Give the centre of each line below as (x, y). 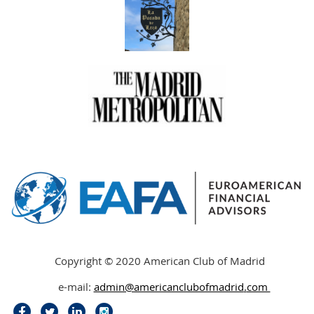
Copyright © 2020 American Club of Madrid (164, 261)
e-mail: (76, 287)
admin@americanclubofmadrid (169, 287)
